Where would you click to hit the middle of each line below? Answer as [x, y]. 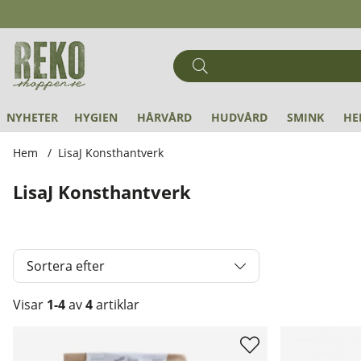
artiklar [116, 305]
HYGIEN [96, 117]
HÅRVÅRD [164, 117]
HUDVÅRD [239, 117]
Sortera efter [66, 266]
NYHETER [32, 117]
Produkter [44, 335]
